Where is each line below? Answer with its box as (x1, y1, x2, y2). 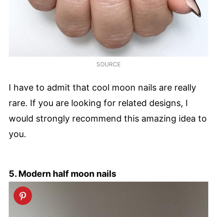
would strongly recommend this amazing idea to (9, 113, 207, 124)
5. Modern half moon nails (9, 168, 116, 179)
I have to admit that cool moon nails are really (9, 82, 196, 93)
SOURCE (96, 60, 121, 68)
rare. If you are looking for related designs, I (9, 97, 188, 108)
